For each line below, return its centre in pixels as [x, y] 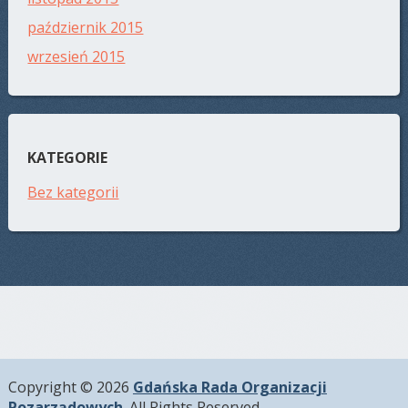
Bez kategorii [73, 193]
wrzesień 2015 [76, 57]
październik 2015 [86, 28]
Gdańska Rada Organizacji [229, 387]
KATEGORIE [68, 158]
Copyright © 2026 [70, 387]
